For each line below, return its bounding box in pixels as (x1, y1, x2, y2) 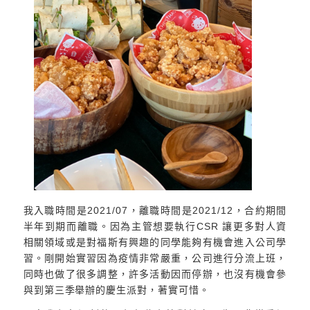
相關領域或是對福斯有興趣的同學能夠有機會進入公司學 (23, 237, 287, 248)
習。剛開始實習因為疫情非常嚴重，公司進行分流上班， (23, 253, 287, 264)
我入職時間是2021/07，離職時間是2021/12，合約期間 (23, 205, 287, 217)
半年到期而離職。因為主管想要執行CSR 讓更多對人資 (23, 221, 287, 232)
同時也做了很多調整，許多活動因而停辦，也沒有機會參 (23, 268, 287, 280)
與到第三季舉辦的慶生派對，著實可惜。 (23, 284, 210, 296)
